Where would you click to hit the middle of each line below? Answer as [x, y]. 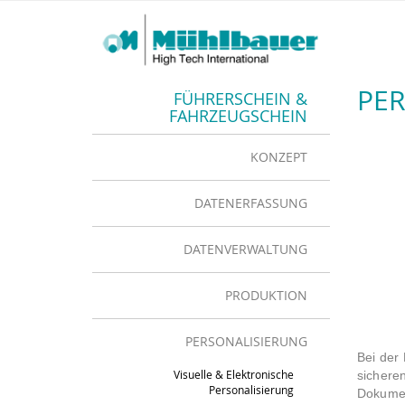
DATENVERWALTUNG [245, 249]
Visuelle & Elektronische [233, 374]
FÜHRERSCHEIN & [240, 99]
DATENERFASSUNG [250, 203]
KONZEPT [278, 157]
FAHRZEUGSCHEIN [238, 116]
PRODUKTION [266, 295]
